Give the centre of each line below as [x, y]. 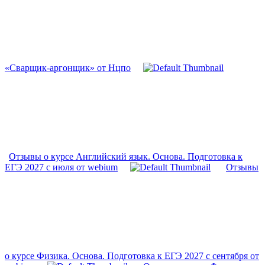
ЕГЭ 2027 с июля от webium [61, 167]
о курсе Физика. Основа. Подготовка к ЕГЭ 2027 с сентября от [132, 256]
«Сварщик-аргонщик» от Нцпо [68, 68]
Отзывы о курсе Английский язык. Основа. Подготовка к [126, 157]
